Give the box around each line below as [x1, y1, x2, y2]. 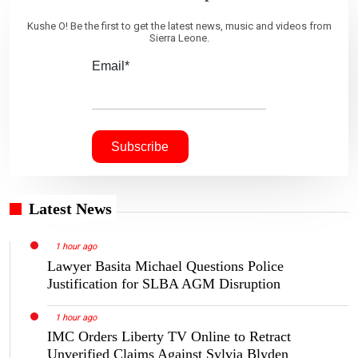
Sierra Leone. [149, 31, 209, 44]
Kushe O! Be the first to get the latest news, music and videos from [26, 19, 332, 32]
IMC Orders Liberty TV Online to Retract [47, 328, 291, 345]
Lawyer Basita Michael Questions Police [47, 257, 284, 274]
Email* [91, 58, 129, 73]
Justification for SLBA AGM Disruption [47, 275, 280, 292]
